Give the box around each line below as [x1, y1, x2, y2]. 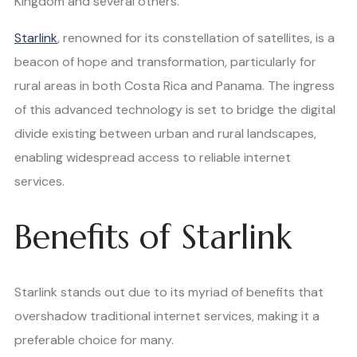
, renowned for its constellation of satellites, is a [57, 29, 335, 47]
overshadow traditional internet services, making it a [14, 308, 320, 325]
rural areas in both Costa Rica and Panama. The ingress [14, 77, 335, 95]
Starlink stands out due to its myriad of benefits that [14, 284, 324, 301]
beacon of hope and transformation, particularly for [14, 53, 316, 71]
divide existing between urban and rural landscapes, [14, 125, 316, 143]
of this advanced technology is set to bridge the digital [14, 101, 335, 119]
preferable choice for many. [14, 331, 174, 349]
